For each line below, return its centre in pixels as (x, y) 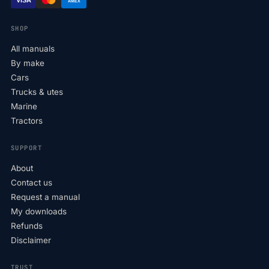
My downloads (39, 212)
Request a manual (45, 197)
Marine (24, 107)
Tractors (27, 121)
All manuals (33, 49)
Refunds (27, 226)
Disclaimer (31, 240)
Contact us (32, 183)
